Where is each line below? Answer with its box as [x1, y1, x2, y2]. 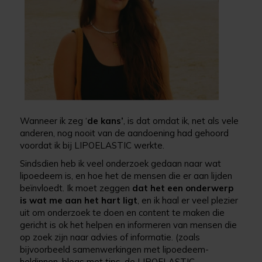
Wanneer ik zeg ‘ [20, 115, 88, 127]
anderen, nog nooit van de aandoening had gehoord [20, 127, 229, 139]
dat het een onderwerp [132, 182, 234, 194]
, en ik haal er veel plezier [137, 195, 239, 206]
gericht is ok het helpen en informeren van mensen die [20, 219, 237, 231]
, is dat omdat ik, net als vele [123, 115, 239, 127]
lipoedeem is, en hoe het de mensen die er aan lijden [20, 170, 233, 182]
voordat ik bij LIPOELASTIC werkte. [20, 140, 165, 151]
